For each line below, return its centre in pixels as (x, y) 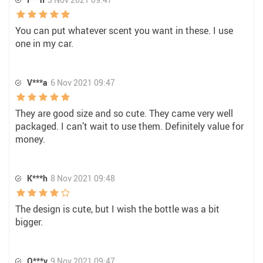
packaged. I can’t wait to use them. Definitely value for (129, 126)
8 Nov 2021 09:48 (83, 178)
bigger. (29, 222)
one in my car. (44, 43)
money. (30, 139)
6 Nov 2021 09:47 (83, 82)
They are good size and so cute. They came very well (124, 113)
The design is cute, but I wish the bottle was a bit (117, 209)
